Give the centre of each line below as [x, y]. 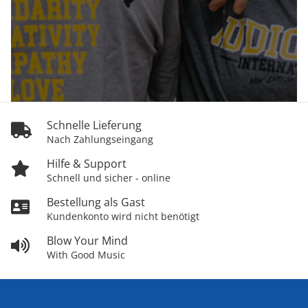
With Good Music [86, 255]
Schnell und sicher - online [109, 178]
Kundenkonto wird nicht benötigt [123, 217]
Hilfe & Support [87, 164]
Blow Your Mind [87, 241]
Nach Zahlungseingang [100, 140]
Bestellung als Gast [96, 202]
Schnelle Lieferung [94, 125]
